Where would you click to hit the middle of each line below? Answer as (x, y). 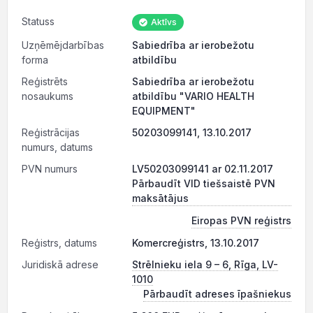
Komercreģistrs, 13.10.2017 (196, 243)
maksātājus (160, 198)
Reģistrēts (45, 81)
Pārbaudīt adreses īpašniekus (217, 294)
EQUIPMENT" (164, 111)
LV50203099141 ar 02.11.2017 (203, 169)
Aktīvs (163, 22)
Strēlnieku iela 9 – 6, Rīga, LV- (205, 264)
